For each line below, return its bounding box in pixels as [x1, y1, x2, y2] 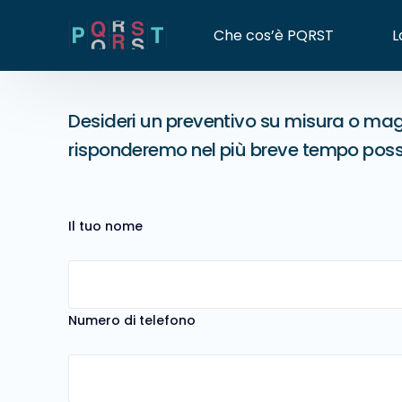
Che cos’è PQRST [214, 24, 335, 46]
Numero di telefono [68, 310, 197, 329]
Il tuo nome [68, 216, 144, 235]
